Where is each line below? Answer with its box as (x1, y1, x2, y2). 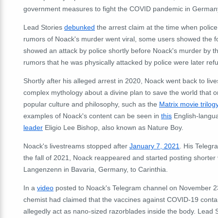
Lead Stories (23, 23, 64, 31)
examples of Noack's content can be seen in (23, 111, 161, 120)
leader (23, 123, 43, 131)
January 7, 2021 (129, 142, 180, 150)
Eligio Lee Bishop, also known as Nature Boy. (43, 123, 183, 131)
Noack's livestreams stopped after (23, 142, 129, 150)
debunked (64, 23, 95, 31)
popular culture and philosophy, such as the (23, 100, 159, 108)
